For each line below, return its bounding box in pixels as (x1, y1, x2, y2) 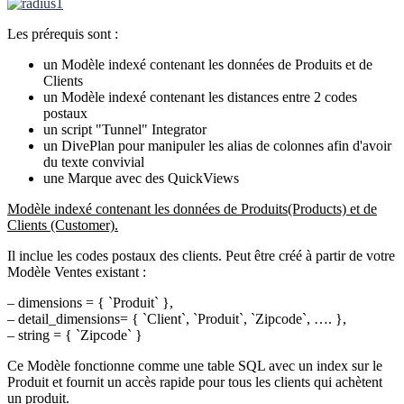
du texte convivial (43, 153, 144, 170)
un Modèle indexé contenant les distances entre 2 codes (43, 88, 357, 105)
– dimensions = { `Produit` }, (7, 294, 173, 310)
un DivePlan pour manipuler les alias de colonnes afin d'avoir (43, 137, 391, 153)
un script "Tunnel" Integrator (43, 121, 207, 137)
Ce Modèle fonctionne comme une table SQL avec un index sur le (7, 357, 382, 373)
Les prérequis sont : (7, 25, 118, 41)
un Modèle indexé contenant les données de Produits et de (43, 56, 372, 72)
